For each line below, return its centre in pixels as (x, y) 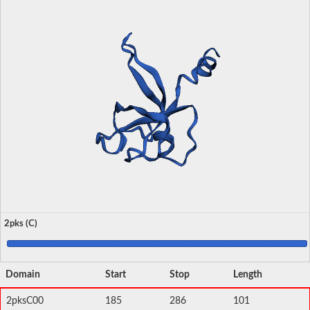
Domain (23, 274)
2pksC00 (25, 301)
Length (248, 274)
